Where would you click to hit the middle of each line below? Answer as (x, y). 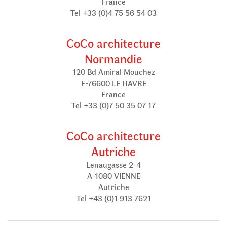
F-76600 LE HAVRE (113, 83)
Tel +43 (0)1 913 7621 (113, 198)
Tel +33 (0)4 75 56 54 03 (113, 12)
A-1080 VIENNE (113, 176)
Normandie (113, 58)
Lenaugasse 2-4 (113, 164)
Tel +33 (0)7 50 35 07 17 (113, 105)
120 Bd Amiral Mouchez (113, 72)
